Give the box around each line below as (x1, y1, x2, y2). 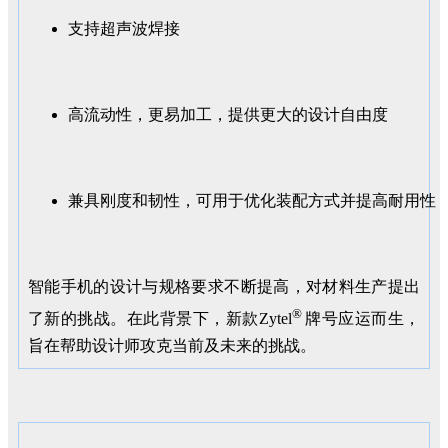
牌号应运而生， (305, 310, 421, 328)
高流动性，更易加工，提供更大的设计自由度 (68, 105, 388, 123)
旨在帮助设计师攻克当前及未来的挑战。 (28, 337, 316, 355)
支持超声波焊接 (68, 19, 180, 37)
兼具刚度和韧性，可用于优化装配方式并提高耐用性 (68, 191, 436, 209)
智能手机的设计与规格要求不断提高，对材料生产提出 (28, 277, 420, 295)
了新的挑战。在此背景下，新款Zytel (28, 310, 292, 328)
